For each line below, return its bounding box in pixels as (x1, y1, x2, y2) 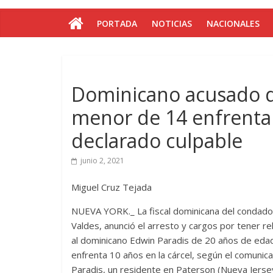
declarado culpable (71, 127, 243, 154)
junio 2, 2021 (80, 155, 124, 166)
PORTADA (97, 18, 137, 29)
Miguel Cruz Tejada (71, 181, 152, 193)
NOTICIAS (152, 18, 192, 29)
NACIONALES (207, 18, 260, 29)
